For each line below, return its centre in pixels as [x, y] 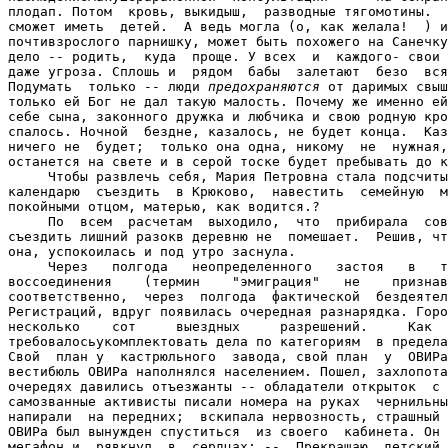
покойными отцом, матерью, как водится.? [164, 207]
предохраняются [264, 87]
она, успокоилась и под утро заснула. [152, 252]
